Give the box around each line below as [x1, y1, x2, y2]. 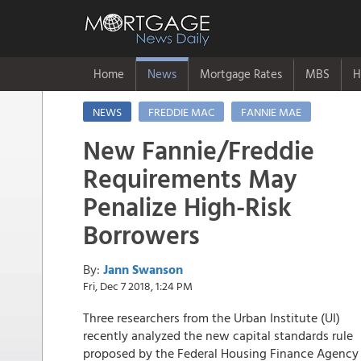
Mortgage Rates [200, 64, 282, 83]
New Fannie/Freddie [83, 131, 314, 169]
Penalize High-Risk [83, 187, 292, 226]
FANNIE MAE [241, 103, 301, 120]
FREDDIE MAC [148, 103, 214, 120]
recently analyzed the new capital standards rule [83, 326, 353, 345]
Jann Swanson [103, 259, 183, 279]
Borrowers [83, 215, 200, 254]
